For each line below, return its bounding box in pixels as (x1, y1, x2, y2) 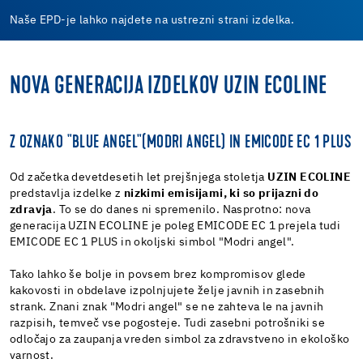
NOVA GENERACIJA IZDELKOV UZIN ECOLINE (10, 74, 327, 100)
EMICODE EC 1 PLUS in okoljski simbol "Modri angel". (10, 236, 295, 248)
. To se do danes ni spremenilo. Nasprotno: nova (52, 203, 311, 216)
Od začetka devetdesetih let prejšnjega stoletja (10, 171, 268, 183)
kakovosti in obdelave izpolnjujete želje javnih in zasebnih (10, 284, 325, 297)
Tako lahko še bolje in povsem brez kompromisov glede (10, 268, 306, 280)
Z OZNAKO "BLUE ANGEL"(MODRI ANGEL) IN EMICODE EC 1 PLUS (10, 134, 351, 152)
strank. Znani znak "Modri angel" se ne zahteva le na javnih (10, 301, 324, 313)
